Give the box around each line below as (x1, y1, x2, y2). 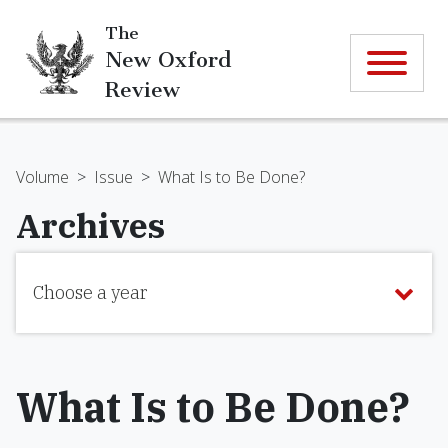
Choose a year (33, 281, 147, 304)
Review (105, 76, 180, 102)
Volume (16, 166, 69, 188)
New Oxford (105, 46, 231, 72)
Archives (16, 203, 165, 247)
